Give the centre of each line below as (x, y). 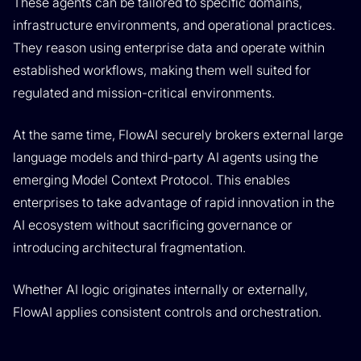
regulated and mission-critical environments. (144, 93)
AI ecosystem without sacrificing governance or (153, 225)
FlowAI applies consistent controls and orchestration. (167, 312)
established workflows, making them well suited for (162, 70)
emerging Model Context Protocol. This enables (151, 180)
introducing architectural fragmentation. (129, 247)
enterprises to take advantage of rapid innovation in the (174, 202)
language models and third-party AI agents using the (166, 157)
